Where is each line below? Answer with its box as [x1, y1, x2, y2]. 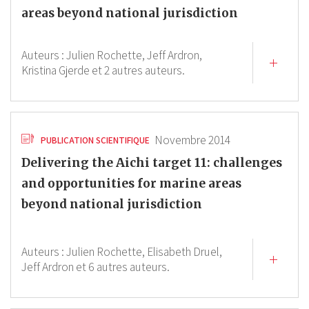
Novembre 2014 [154, 132, 230, 148]
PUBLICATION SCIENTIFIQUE [41, 134, 150, 146]
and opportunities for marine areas [21, 176, 241, 191]
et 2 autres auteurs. [92, 63, 185, 78]
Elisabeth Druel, [147, 244, 222, 259]
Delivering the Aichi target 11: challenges [21, 155, 282, 170]
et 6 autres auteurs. [76, 259, 170, 275]
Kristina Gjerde [21, 63, 90, 78]
